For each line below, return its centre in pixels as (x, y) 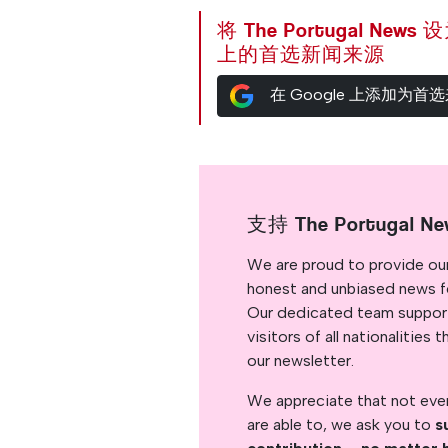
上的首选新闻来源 (301, 54)
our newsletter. (301, 360)
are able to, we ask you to (341, 424)
